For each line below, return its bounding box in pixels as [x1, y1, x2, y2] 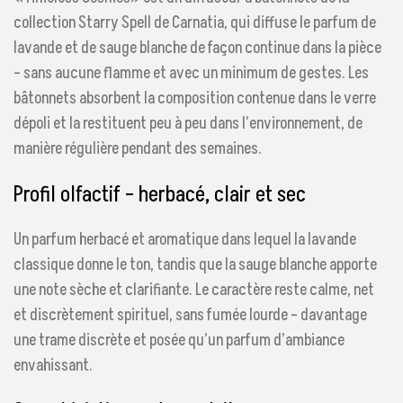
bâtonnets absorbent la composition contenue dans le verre [13, 87, 376, 110]
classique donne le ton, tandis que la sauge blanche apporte [13, 254, 377, 276]
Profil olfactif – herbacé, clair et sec [13, 180, 306, 210]
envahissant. [13, 354, 93, 377]
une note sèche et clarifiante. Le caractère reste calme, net [13, 279, 374, 301]
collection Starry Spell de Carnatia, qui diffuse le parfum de [13, 12, 376, 34]
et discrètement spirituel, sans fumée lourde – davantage [13, 304, 367, 327]
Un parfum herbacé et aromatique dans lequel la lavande [13, 228, 356, 251]
